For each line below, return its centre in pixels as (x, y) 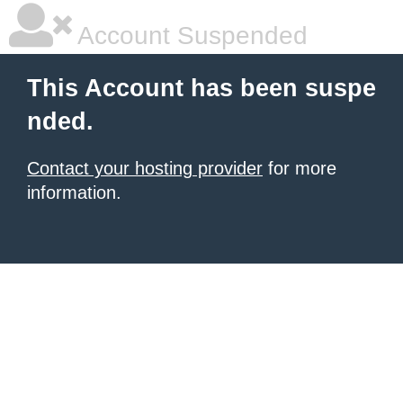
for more (300, 168)
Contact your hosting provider (145, 168)
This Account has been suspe (201, 88)
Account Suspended (190, 36)
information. (74, 193)
